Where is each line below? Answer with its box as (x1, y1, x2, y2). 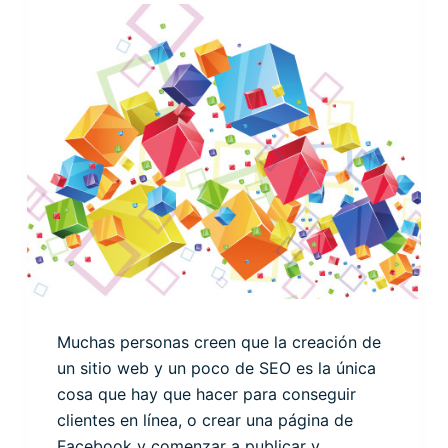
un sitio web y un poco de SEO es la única (56, 358, 376, 379)
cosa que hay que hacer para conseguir (56, 384, 356, 405)
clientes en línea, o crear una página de (56, 410, 353, 431)
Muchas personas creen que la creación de (56, 332, 381, 353)
